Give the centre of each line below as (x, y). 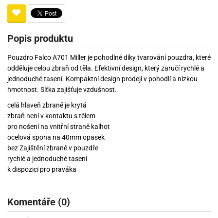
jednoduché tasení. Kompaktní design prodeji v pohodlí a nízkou (102, 79)
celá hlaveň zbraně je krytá (47, 105)
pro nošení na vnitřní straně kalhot (59, 126)
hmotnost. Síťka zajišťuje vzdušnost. (62, 89)
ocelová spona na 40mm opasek (56, 137)
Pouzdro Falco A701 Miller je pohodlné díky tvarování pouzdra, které (109, 57)
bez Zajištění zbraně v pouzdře (53, 148)
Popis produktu (40, 38)
